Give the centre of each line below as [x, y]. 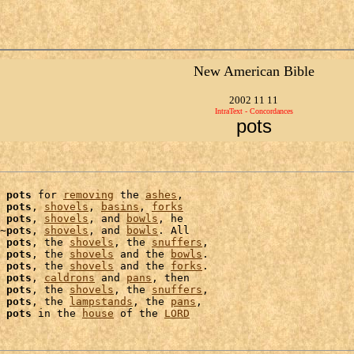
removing [88, 195]
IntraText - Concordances [254, 111]
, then [171, 278]
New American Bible [254, 71]
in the [57, 313]
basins [120, 207]
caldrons [70, 278]
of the [139, 313]
